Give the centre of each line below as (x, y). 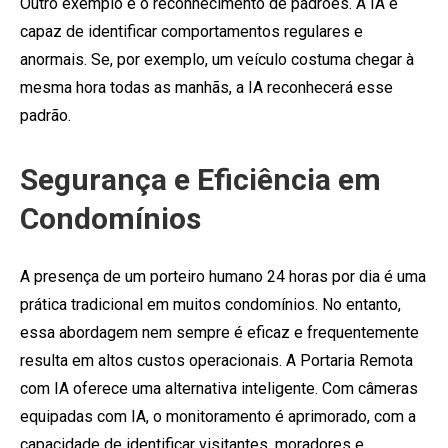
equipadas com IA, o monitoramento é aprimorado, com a (218, 416)
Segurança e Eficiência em (200, 179)
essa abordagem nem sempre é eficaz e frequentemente (219, 332)
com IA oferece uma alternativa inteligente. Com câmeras (219, 388)
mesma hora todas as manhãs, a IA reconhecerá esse (206, 87)
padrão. (45, 115)
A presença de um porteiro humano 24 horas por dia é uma (223, 276)
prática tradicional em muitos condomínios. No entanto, (210, 304)
